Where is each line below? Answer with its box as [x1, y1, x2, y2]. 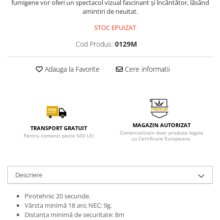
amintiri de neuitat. [82, 7, 138, 16]
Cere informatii [122, 64, 170, 74]
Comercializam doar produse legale [119, 129, 203, 136]
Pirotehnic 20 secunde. [25, 192, 90, 200]
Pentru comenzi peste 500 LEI [24, 132, 94, 139]
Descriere [15, 170, 42, 179]
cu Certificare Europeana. [131, 135, 192, 142]
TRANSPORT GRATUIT [30, 124, 87, 132]
